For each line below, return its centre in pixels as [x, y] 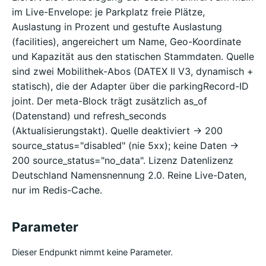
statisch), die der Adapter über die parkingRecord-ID [130, 86]
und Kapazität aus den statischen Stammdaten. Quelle [133, 56]
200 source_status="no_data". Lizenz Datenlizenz [123, 160]
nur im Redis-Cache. [57, 190]
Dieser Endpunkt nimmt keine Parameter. [92, 252]
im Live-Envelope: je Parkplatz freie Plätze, [108, 12]
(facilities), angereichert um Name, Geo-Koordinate [126, 41]
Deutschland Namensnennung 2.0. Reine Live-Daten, [129, 175]
